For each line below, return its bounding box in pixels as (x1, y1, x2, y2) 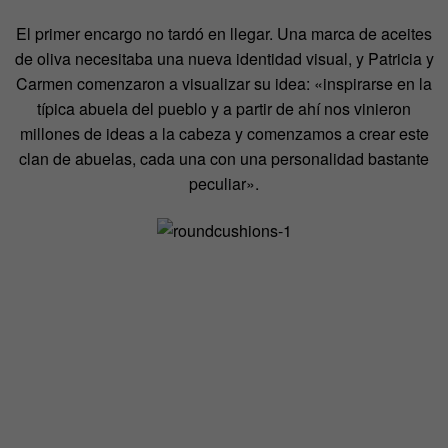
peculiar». (189, 171, 259, 195)
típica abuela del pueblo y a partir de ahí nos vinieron (37, 96, 411, 120)
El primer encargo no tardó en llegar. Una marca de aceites (16, 21, 432, 45)
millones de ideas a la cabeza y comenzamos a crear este (19, 121, 429, 145)
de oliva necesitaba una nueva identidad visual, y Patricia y (14, 46, 434, 70)
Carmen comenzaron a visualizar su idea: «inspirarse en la (16, 71, 432, 95)
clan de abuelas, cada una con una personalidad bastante (19, 146, 429, 170)
